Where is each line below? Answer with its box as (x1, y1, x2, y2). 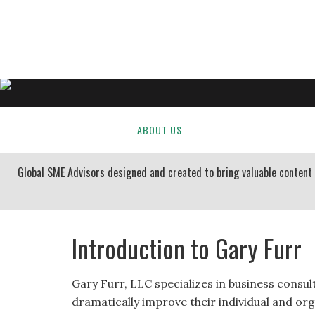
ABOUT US (137, 122, 182, 137)
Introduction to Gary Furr (72, 229, 302, 266)
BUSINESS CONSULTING (210, 122, 311, 137)
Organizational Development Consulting (72, 49, 241, 65)
